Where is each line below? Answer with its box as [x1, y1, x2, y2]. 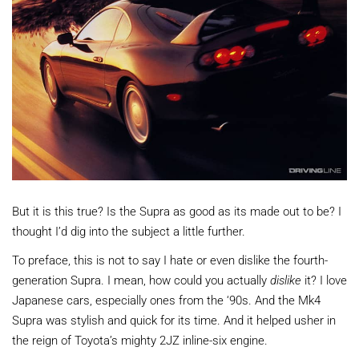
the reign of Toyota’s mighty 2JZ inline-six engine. [12, 331, 268, 348]
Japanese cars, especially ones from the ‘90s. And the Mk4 [12, 291, 321, 308]
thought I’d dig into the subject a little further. [12, 222, 245, 239]
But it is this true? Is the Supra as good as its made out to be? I [12, 202, 341, 219]
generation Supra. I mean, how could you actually [12, 271, 270, 288]
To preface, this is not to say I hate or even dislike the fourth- [12, 251, 328, 268]
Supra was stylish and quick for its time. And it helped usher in [12, 311, 336, 328]
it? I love [301, 271, 347, 288]
